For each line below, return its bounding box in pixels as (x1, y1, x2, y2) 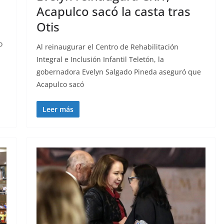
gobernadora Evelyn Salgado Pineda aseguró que (36, 66, 201, 76)
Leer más (42, 104, 73, 114)
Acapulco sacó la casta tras (36, 2, 190, 19)
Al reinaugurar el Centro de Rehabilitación (36, 41, 178, 51)
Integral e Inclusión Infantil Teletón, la (36, 54, 164, 64)
